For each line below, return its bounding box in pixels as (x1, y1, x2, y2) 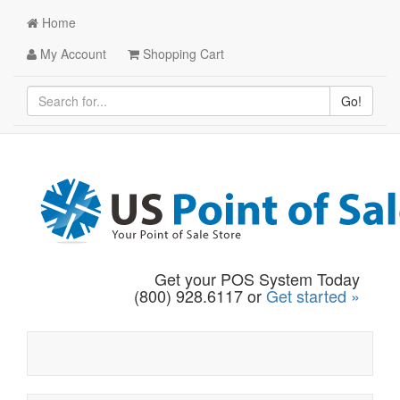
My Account (37, 45, 106, 62)
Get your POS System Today (154, 267, 360, 290)
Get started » (266, 284, 360, 307)
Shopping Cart (139, 45, 224, 62)
